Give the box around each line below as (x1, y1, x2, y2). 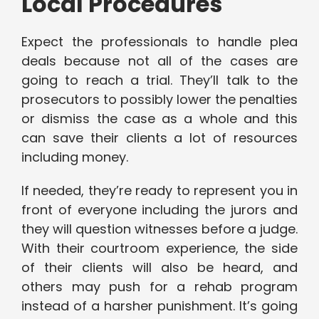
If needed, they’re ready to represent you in (21, 182, 298, 200)
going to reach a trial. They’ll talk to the (21, 71, 298, 90)
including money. (21, 148, 132, 167)
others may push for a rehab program (21, 278, 298, 296)
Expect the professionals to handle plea (21, 33, 298, 51)
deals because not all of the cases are (21, 52, 298, 70)
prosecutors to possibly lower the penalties (21, 90, 298, 109)
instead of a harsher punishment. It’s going (21, 297, 298, 315)
